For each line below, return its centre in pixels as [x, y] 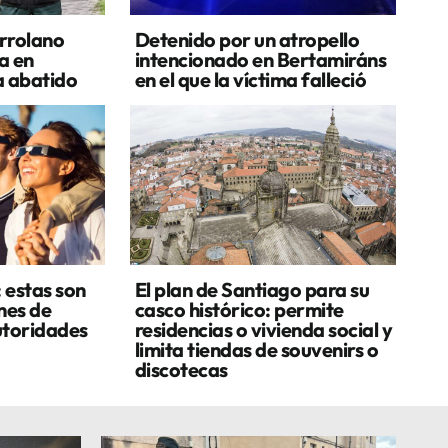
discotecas [181, 369]
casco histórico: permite [239, 309]
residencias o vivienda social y [263, 329]
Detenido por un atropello [246, 39]
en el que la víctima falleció [250, 79]
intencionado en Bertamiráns [260, 59]
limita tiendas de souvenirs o [256, 349]
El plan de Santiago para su [251, 289]
